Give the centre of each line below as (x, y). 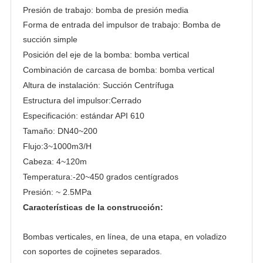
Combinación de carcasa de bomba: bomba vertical (118, 70)
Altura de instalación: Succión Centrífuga (98, 85)
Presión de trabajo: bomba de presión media (105, 10)
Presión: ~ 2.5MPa (57, 192)
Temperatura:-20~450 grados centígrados (100, 176)
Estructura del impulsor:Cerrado (82, 100)
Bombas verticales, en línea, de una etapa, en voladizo (124, 236)
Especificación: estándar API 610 (85, 115)
